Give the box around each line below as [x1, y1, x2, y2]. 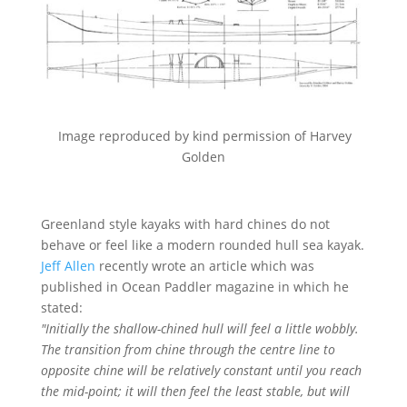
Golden [181, 148, 225, 166]
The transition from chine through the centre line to [40, 341, 335, 359]
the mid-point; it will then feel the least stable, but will [40, 382, 350, 401]
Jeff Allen [40, 257, 95, 275]
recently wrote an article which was [94, 257, 314, 275]
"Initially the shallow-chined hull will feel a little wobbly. [40, 320, 359, 338]
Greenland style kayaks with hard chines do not [40, 215, 330, 233]
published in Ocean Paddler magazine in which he [40, 278, 349, 296]
